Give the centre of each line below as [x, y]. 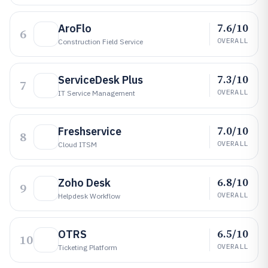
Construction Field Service [100, 42]
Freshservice [90, 131]
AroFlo [75, 28]
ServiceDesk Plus [100, 80]
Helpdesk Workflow [89, 196]
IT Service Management [97, 93]
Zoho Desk [84, 183]
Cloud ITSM [77, 144]
